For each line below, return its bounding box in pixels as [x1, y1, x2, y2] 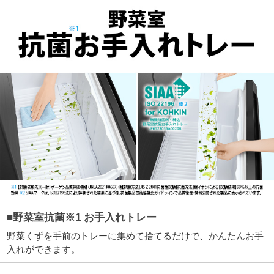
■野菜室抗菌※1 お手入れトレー [7, 211, 157, 223]
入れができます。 [7, 243, 81, 254]
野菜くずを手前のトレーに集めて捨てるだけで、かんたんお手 [7, 230, 264, 241]
